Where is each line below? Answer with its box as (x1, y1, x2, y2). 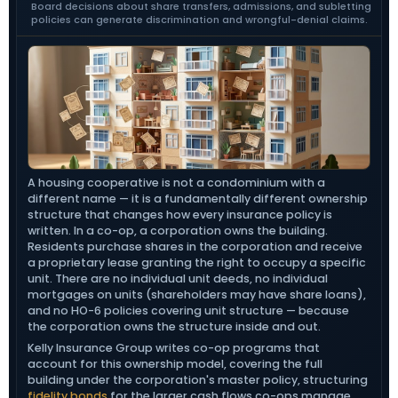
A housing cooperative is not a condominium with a (28, 175, 325, 190)
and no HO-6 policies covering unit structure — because (28, 303, 349, 318)
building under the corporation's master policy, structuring (28, 372, 368, 387)
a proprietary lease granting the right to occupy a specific (28, 255, 366, 270)
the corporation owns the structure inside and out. (28, 319, 321, 334)
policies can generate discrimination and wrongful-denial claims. (31, 12, 368, 27)
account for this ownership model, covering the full (28, 356, 322, 371)
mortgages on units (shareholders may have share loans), (28, 287, 366, 302)
